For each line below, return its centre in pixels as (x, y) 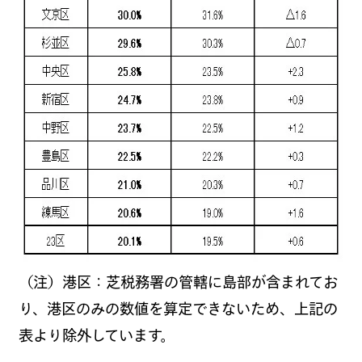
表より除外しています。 (96, 335)
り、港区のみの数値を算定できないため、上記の (178, 308)
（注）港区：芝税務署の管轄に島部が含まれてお (178, 282)
